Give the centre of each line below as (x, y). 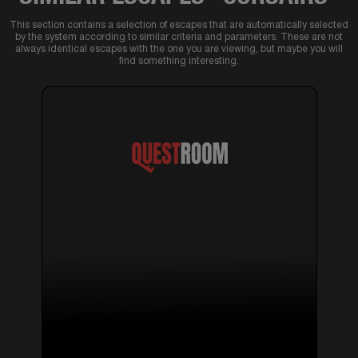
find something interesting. (179, 61)
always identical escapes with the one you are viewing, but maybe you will (179, 49)
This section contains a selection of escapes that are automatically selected (179, 25)
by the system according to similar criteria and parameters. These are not (179, 37)
